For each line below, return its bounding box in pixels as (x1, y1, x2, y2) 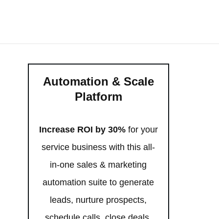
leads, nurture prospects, (50, 195, 147, 205)
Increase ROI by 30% (39, 125, 126, 135)
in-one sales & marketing (50, 160, 147, 170)
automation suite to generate (43, 177, 154, 188)
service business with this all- (42, 142, 155, 153)
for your (125, 125, 158, 135)
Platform (74, 90, 122, 104)
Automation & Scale (43, 75, 154, 88)
